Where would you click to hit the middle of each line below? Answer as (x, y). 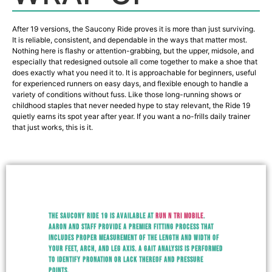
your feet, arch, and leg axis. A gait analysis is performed (136, 240)
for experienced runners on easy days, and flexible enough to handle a (130, 83)
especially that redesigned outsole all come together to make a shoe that (135, 61)
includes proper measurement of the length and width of (134, 229)
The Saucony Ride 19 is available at (102, 208)
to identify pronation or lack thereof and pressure (126, 251)
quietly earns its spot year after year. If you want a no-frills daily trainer (131, 116)
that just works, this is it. (53, 127)
